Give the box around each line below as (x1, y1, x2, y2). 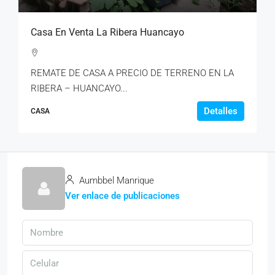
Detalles (204, 106, 238, 117)
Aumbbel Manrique (77, 175, 154, 186)
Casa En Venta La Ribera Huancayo (31, 26, 184, 38)
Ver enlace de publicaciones (65, 190, 180, 201)
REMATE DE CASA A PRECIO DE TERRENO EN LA (31, 68, 234, 79)
